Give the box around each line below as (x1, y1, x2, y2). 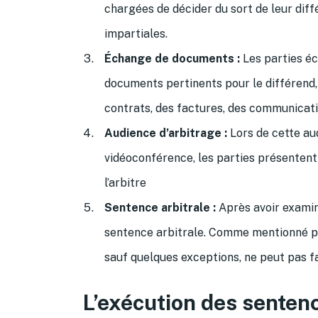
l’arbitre (104, 175, 146, 190)
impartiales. (104, 26, 168, 40)
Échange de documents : (104, 51, 240, 65)
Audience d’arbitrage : (104, 126, 227, 140)
